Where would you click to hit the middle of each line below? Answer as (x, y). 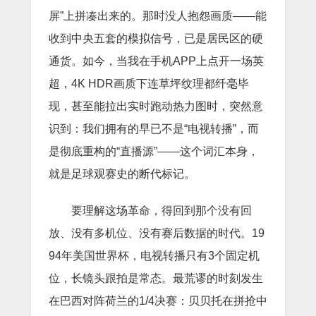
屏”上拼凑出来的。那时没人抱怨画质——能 (158, 16)
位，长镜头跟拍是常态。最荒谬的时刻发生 (156, 278)
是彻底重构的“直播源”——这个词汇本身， (154, 151)
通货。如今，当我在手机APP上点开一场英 (156, 61)
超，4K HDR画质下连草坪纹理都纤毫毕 (149, 83)
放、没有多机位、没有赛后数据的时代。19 (157, 233)
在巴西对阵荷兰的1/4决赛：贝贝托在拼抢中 (158, 300)
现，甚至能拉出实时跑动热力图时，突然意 (156, 106)
